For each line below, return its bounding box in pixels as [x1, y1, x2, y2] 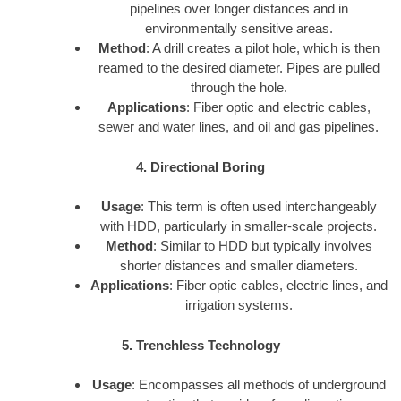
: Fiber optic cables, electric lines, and [168, 277, 388, 294]
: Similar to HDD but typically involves [152, 238, 372, 254]
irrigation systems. [184, 297, 293, 313]
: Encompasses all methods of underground [131, 377, 386, 393]
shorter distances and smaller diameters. [119, 258, 358, 274]
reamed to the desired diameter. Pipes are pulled [98, 60, 380, 76]
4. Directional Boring [136, 158, 265, 175]
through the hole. [190, 80, 287, 96]
